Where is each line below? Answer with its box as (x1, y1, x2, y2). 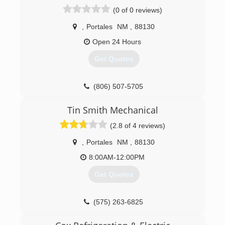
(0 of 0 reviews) (113, 6, 162, 14)
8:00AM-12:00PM (89, 153, 145, 161)
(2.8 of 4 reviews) (110, 122, 165, 130)
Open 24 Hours (92, 38, 141, 46)
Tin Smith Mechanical (67, 104, 158, 116)
